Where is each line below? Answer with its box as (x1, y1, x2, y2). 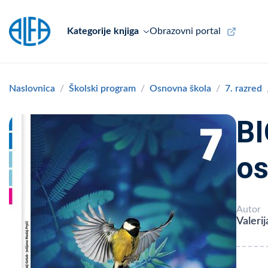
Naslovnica (9, 84, 55, 93)
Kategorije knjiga (66, 26, 139, 36)
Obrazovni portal (149, 26, 221, 36)
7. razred (225, 84, 262, 93)
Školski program (69, 84, 136, 93)
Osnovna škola (150, 84, 211, 93)
